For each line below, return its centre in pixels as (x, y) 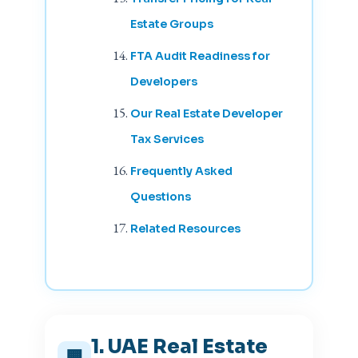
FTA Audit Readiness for (200, 56)
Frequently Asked (181, 171)
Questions (160, 197)
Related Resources (185, 229)
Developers (163, 82)
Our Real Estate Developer (206, 114)
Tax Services (167, 139)
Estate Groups (171, 24)
